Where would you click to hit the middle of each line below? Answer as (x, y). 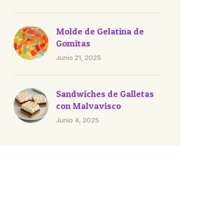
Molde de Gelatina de (100, 31)
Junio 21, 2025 (78, 57)
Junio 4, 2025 (77, 120)
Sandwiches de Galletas (105, 94)
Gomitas (73, 43)
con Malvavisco (88, 106)
